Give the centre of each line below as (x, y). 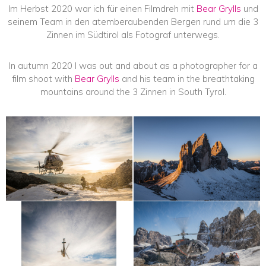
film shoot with (43, 78)
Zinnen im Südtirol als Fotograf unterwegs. (133, 34)
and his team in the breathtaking (187, 78)
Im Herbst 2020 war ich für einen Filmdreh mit (102, 8)
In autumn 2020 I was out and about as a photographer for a (133, 65)
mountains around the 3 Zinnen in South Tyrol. (133, 91)
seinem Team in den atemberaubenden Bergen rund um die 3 (133, 21)
